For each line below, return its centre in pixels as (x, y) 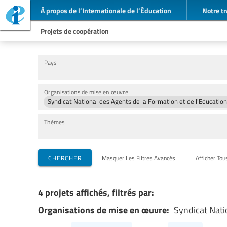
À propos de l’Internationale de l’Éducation (106, 10)
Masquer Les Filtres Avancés (139, 157)
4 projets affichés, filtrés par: (96, 192)
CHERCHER (65, 157)
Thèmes (54, 121)
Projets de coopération (75, 31)
